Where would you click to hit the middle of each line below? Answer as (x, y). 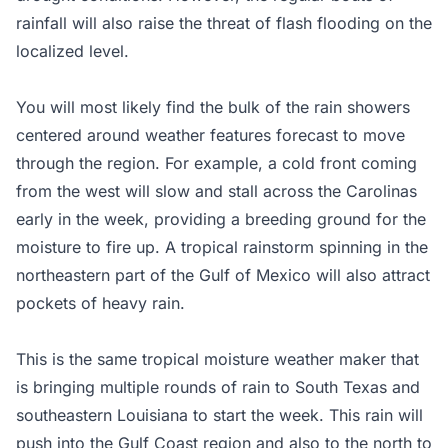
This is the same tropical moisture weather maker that (217, 358)
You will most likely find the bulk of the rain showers (213, 106)
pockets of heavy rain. (100, 302)
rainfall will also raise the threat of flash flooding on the (224, 22)
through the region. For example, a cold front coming (216, 162)
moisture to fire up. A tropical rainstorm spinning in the (222, 246)
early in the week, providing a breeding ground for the (221, 218)
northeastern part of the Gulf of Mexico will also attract (223, 274)
